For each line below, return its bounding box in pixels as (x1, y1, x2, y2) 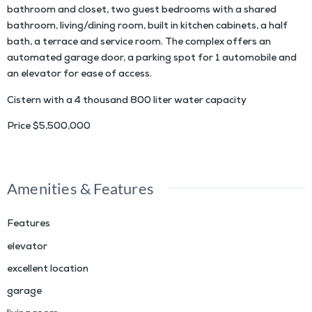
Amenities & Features (7, 179, 154, 198)
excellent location (7, 264, 88, 276)
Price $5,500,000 (7, 121, 91, 134)
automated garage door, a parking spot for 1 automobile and (7, 53, 297, 65)
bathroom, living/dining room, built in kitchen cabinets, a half (7, 21, 288, 33)
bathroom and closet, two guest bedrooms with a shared (7, 5, 276, 17)
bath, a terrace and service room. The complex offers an (7, 37, 271, 49)
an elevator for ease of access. (7, 69, 152, 81)
